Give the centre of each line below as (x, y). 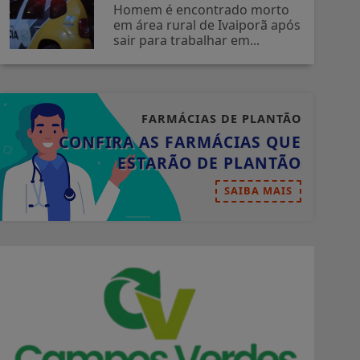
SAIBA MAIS (258, 191)
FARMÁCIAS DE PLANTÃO (221, 119)
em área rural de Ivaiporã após (207, 25)
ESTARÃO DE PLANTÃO (209, 163)
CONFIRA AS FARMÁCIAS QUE (180, 142)
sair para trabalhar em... (187, 41)
